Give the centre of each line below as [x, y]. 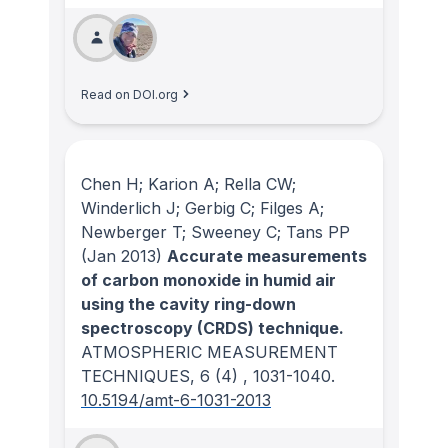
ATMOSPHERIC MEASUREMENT [209, 352]
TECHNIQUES [135, 376]
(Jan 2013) [121, 256]
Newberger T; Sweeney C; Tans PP [215, 232]
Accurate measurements [267, 256]
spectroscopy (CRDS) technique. [212, 328]
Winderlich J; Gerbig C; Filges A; [202, 208]
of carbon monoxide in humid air [208, 280]
